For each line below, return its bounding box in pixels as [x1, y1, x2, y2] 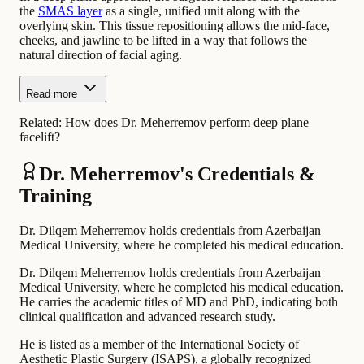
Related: [19, 115, 65, 129]
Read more [26, 87, 77, 100]
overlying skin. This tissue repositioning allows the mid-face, [19, 18, 330, 32]
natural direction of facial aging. [19, 47, 182, 62]
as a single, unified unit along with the [102, 3, 300, 18]
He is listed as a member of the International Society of [19, 336, 299, 351]
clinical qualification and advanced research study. [19, 309, 275, 323]
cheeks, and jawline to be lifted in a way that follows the [19, 32, 307, 47]
